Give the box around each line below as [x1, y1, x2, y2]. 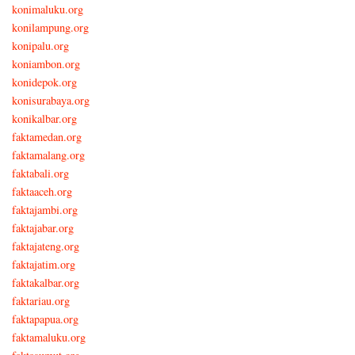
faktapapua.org [12, 311, 78, 326]
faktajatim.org [12, 256, 75, 272]
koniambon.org [12, 55, 80, 71]
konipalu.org [12, 37, 69, 53]
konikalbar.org [12, 110, 77, 126]
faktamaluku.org [12, 329, 86, 345]
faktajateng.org [12, 238, 79, 254]
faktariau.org [12, 292, 70, 308]
